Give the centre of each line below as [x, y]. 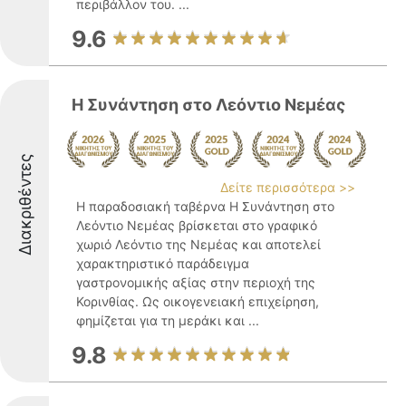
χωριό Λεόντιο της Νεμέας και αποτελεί [198, 244]
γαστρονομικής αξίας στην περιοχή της [196, 282]
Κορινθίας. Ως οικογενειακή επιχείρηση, [198, 301]
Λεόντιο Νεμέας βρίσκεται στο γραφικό [197, 225]
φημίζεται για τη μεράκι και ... [168, 320]
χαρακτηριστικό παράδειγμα [163, 263]
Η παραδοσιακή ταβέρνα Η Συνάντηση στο [205, 206]
